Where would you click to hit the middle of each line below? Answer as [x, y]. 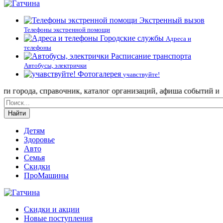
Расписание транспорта [151, 56]
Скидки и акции [52, 209]
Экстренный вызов [172, 20]
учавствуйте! [141, 74]
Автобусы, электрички [55, 65]
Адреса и [178, 38]
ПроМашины [46, 175]
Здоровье [39, 139]
